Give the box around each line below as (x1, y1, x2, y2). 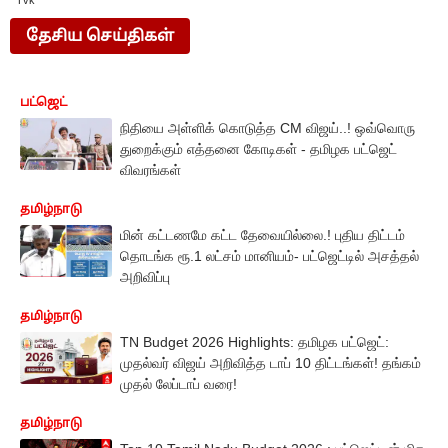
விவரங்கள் (120, 162, 181, 178)
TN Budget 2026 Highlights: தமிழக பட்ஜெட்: (120, 334, 389, 350)
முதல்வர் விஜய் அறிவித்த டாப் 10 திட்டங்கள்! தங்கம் (120, 355, 421, 371)
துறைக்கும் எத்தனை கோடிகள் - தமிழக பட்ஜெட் (120, 141, 397, 157)
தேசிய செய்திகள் (26, 27, 174, 44)
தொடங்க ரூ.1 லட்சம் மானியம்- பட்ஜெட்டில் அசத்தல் (120, 248, 419, 264)
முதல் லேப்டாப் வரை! (120, 376, 237, 392)
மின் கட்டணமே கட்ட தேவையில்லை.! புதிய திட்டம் (120, 227, 405, 243)
